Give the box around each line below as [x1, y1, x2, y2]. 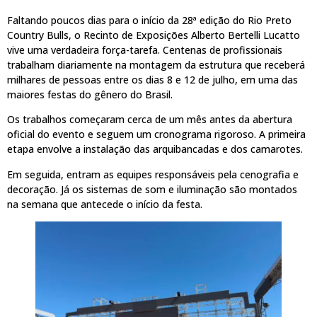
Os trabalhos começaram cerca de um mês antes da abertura [7, 113, 292, 127]
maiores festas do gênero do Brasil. [7, 87, 173, 101]
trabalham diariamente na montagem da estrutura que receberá [7, 57, 305, 71]
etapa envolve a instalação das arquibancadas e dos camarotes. [7, 142, 303, 156]
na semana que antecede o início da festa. [7, 197, 202, 211]
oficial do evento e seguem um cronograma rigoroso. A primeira [7, 127, 306, 142]
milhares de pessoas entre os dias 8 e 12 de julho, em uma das [7, 72, 298, 86]
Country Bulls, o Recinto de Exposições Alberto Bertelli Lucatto [7, 28, 300, 42]
